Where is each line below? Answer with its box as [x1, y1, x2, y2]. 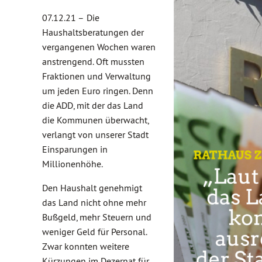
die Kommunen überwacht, [42, 114, 149, 126]
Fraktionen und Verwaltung [42, 70, 151, 82]
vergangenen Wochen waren [42, 41, 156, 53]
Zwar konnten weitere [42, 240, 129, 252]
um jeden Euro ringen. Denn [42, 85, 153, 96]
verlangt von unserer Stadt [42, 129, 149, 140]
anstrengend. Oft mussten [42, 56, 144, 67]
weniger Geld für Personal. [42, 226, 147, 237]
